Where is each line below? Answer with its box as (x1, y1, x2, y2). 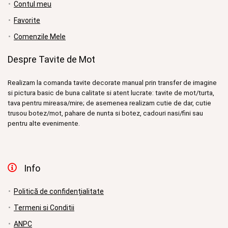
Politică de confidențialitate (14, 187, 104, 195)
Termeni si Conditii (14, 203, 74, 212)
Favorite (14, 16, 40, 24)
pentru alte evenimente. (8, 119, 80, 127)
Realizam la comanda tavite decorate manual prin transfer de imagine (8, 78, 217, 87)
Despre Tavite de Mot (8, 53, 95, 65)
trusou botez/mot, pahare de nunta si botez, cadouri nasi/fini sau (8, 109, 203, 117)
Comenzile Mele (14, 32, 66, 41)
